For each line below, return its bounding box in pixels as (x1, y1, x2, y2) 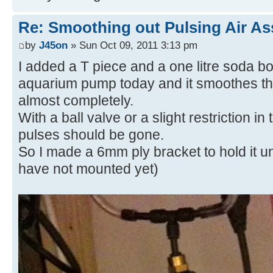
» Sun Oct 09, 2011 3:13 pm (68, 39, 197, 52)
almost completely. (18, 93, 133, 109)
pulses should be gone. (18, 127, 164, 143)
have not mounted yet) (18, 161, 158, 177)
